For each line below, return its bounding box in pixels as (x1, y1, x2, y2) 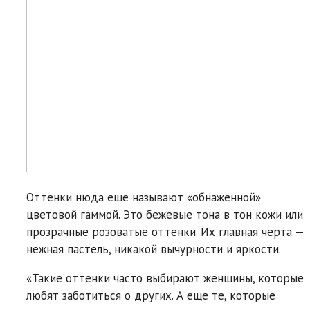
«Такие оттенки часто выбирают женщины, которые (26, 270, 304, 286)
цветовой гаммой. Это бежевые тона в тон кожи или (26, 206, 303, 222)
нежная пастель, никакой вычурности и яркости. (26, 241, 281, 257)
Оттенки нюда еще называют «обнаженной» (26, 189, 261, 205)
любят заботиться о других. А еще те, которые (26, 287, 275, 303)
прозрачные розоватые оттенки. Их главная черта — (26, 224, 304, 239)
